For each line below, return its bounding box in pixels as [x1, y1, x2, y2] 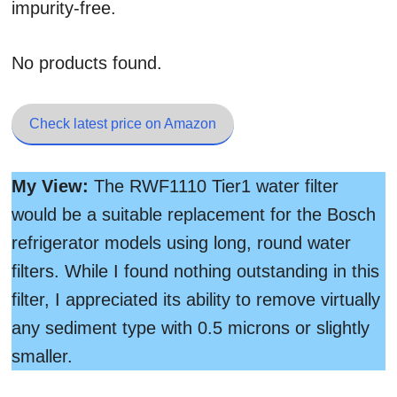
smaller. [12, 346, 73, 366]
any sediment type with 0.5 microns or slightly [12, 318, 370, 338]
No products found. [12, 53, 162, 73]
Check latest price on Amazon [29, 116, 216, 131]
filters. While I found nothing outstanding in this [12, 261, 379, 281]
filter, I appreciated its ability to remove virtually [12, 290, 380, 309]
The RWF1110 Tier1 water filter [89, 176, 339, 196]
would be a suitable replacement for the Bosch [12, 205, 376, 224]
